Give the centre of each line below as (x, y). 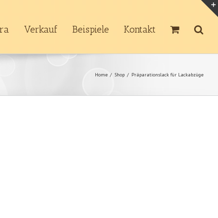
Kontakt (140, 29)
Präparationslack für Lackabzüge (167, 75)
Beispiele (91, 29)
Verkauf (41, 29)
